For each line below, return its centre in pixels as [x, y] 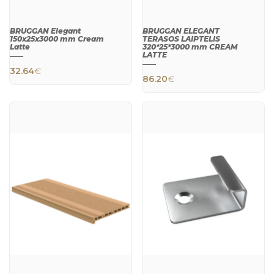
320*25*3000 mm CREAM [190, 47]
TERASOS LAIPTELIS [182, 39]
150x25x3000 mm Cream [57, 39]
